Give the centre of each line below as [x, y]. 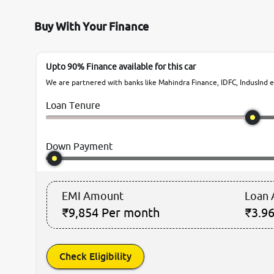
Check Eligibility [95, 257]
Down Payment [79, 146]
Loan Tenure [73, 106]
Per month [131, 213]
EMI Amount [93, 196]
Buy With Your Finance [91, 27]
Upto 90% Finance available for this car [121, 67]
